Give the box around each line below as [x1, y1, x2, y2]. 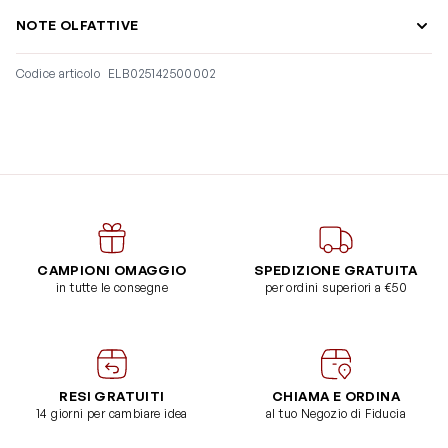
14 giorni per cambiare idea [36, 406, 188, 422]
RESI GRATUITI [59, 388, 165, 405]
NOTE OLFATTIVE [16, 17, 139, 34]
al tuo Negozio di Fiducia [266, 406, 406, 422]
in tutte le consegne [56, 280, 168, 296]
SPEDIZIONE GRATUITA [254, 262, 418, 279]
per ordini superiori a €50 [264, 280, 408, 296]
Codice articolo [16, 66, 100, 82]
